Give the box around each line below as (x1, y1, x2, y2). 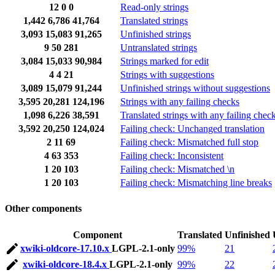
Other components (5, 203, 82, 214)
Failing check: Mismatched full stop (120, 137, 258, 148)
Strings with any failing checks (120, 96, 239, 107)
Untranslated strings (120, 42, 197, 53)
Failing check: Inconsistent (120, 150, 223, 161)
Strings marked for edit (120, 56, 209, 67)
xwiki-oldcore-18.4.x (23, 258, 109, 269)
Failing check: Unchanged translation (120, 123, 265, 134)
